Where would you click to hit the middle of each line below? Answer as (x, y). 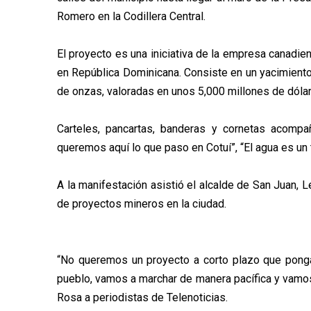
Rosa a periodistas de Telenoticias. (142, 297)
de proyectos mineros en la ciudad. (142, 203)
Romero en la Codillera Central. (131, 16)
